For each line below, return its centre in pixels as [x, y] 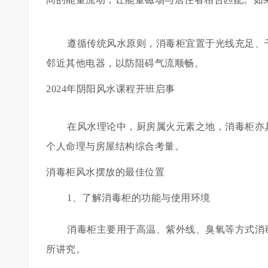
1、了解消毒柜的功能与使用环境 [139, 198]
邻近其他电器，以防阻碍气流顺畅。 [125, 63]
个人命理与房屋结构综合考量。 [115, 146]
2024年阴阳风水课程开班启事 [111, 89]
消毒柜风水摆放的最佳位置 [105, 172]
